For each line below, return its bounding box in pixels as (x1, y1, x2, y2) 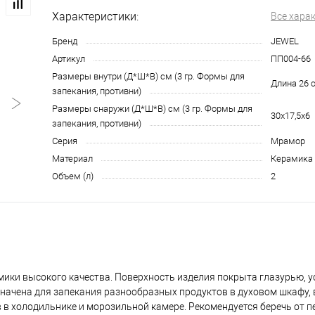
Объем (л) (52, 171, 94, 182)
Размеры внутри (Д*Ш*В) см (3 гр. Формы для (52, 71, 245, 82)
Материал (52, 153, 93, 165)
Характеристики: (52, 10, 139, 24)
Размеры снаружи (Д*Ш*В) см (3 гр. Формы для (52, 103, 252, 115)
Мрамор (271, 136, 305, 147)
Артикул (52, 53, 85, 65)
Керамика (271, 153, 313, 165)
